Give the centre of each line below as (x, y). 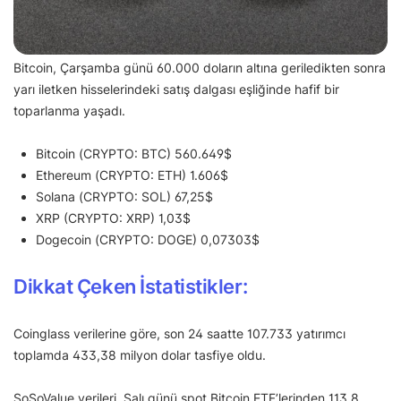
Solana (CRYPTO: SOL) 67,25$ (124, 197)
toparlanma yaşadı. (69, 111)
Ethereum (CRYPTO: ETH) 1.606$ (132, 175)
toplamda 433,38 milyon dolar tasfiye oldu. (140, 355)
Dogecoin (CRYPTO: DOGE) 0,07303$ (148, 240)
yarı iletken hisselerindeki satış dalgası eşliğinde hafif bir (176, 90)
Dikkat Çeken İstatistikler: (131, 287)
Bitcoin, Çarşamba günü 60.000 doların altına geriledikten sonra (200, 68)
